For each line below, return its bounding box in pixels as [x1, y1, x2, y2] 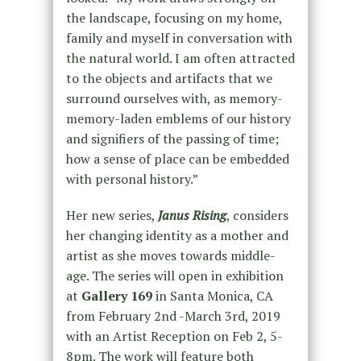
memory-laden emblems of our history [65, 109, 291, 127]
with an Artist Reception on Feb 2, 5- [65, 326, 283, 345]
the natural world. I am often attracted [65, 48, 295, 67]
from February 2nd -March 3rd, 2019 [65, 306, 280, 325]
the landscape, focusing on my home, [65, 8, 282, 27]
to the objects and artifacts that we [65, 68, 272, 87]
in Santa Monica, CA [151, 286, 273, 305]
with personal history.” [65, 169, 198, 188]
